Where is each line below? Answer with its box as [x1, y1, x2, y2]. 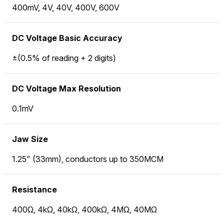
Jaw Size [12, 134, 48, 144]
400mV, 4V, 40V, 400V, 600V [12, 2, 119, 12]
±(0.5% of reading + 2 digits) [12, 53, 116, 63]
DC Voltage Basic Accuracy [12, 33, 122, 43]
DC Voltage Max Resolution [12, 83, 121, 93]
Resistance [12, 184, 57, 194]
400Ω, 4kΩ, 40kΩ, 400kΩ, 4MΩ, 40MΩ [12, 204, 157, 214]
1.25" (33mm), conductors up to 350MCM [12, 154, 163, 164]
